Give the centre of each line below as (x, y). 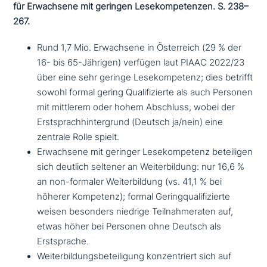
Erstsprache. (63, 242)
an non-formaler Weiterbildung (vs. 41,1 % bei (130, 182)
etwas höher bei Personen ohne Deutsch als (129, 227)
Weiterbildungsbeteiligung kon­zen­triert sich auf (134, 257)
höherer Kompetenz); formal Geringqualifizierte (134, 197)
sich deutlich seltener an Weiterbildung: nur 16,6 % (141, 167)
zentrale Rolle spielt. (78, 137)
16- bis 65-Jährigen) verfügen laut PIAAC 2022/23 (141, 63)
